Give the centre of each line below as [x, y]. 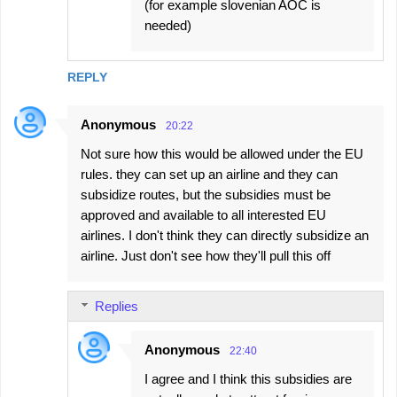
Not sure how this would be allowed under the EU [222, 154]
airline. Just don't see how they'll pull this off [206, 256]
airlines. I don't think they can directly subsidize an [225, 236]
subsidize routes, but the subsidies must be [206, 195]
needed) [168, 26]
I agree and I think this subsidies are [248, 379]
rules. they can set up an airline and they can [209, 175]
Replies [117, 307]
